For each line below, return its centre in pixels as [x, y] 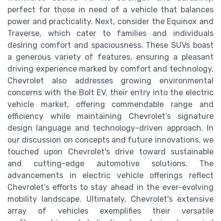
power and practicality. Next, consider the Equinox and [110, 22]
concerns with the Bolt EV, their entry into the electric [110, 93]
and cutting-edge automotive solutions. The [110, 164]
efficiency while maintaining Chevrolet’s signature [110, 116]
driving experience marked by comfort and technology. [110, 69]
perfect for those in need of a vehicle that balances [110, 10]
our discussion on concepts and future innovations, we [110, 140]
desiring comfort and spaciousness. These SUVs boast [110, 45]
